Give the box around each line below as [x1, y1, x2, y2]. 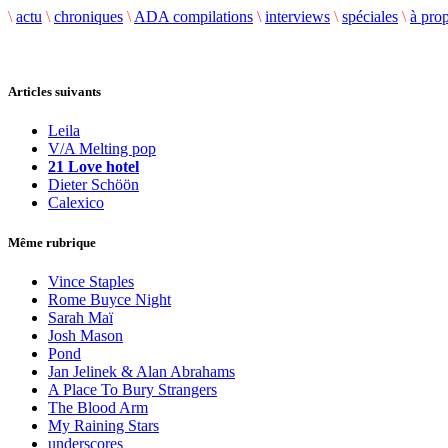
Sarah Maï [48, 308, 113, 326]
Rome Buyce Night [48, 290, 171, 308]
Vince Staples [48, 272, 134, 290]
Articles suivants [8, 84, 101, 100]
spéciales [342, 8, 398, 25]
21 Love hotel [48, 158, 139, 176]
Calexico [48, 194, 104, 212]
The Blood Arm [48, 398, 148, 416]
